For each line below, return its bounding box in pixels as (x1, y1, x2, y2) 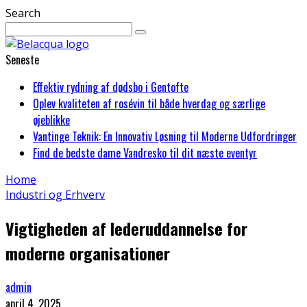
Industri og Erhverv (5, 187, 105, 202)
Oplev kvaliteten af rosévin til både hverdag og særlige (33, 95, 265, 112)
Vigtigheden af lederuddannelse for (5, 215, 247, 241)
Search (5, 5, 40, 21)
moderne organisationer (5, 240, 170, 265)
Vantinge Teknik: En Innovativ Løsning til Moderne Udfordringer (33, 128, 297, 145)
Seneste (5, 51, 39, 68)
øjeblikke (33, 112, 70, 128)
